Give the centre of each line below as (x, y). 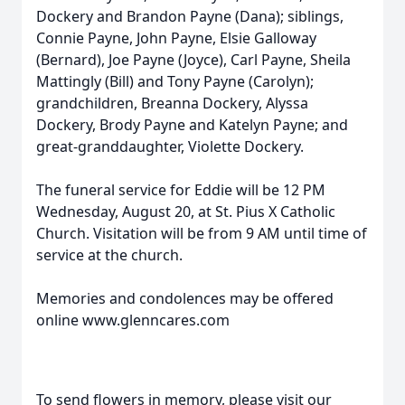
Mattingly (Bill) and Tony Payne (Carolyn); (175, 81)
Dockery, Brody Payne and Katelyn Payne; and (192, 125)
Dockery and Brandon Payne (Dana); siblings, (190, 16)
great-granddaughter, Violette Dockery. (170, 146)
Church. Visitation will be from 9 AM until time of (202, 233)
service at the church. (109, 255)
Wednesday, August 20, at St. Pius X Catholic (186, 212)
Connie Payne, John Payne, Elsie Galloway (176, 38)
